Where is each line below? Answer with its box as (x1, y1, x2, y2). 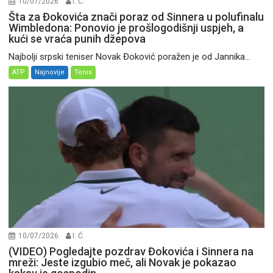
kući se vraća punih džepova (9, 32, 146, 46)
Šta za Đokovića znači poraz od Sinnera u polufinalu (9, 10, 264, 24)
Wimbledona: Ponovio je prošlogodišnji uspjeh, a (9, 21, 244, 35)
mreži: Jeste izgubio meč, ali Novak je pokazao (9, 255, 237, 269)
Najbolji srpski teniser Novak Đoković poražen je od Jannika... (9, 51, 251, 63)
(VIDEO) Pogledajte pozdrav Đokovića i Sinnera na (9, 244, 254, 258)
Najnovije (35, 68, 65, 77)
